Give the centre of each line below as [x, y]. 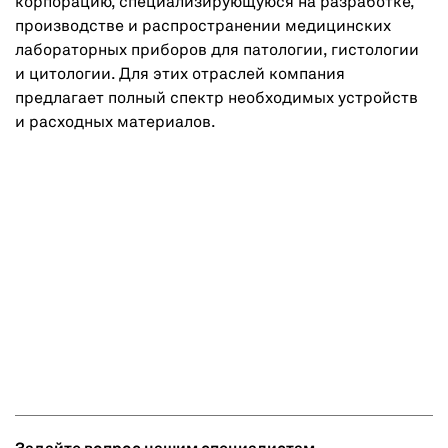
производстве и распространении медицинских [203, 26]
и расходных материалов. [115, 122]
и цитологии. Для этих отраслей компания [180, 74]
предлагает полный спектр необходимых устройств [216, 98]
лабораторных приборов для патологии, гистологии [217, 50]
